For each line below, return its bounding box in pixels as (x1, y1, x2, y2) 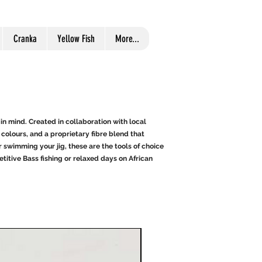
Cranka (13, 33, 37, 44)
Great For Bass (142, 229, 198, 239)
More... (115, 33, 139, 44)
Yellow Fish (57, 33, 95, 44)
